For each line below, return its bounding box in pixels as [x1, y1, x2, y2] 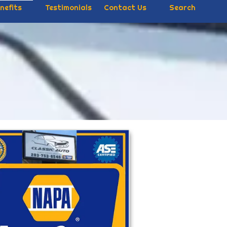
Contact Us [103, 3, 146, 12]
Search [167, 3, 196, 12]
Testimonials [45, 3, 92, 12]
